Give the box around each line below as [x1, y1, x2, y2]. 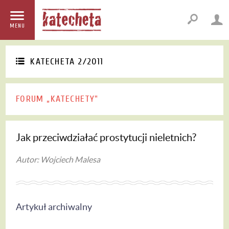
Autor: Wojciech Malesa [16, 154, 101, 164]
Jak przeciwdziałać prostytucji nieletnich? [16, 131, 197, 143]
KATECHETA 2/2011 [30, 56, 104, 67]
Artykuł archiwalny [16, 201, 93, 212]
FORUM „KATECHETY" [16, 93, 99, 104]
